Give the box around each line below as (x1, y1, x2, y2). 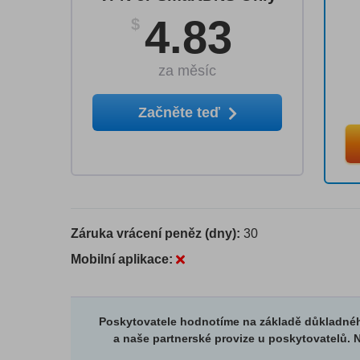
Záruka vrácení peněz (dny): (71, 227, 243, 241)
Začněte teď (137, 104, 224, 121)
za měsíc (158, 63, 217, 80)
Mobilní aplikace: (71, 252, 176, 267)
